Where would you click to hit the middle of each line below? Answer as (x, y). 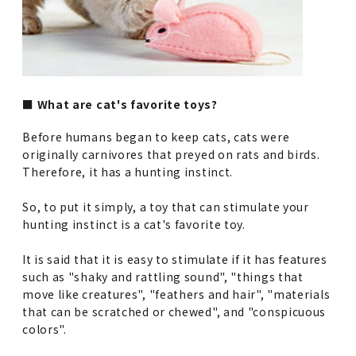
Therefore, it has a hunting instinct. (128, 172)
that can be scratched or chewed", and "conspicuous (174, 311)
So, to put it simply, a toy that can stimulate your (166, 207)
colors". (44, 329)
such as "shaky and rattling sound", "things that (163, 277)
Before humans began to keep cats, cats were (156, 137)
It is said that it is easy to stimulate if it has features (175, 259)
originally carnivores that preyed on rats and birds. (171, 154)
